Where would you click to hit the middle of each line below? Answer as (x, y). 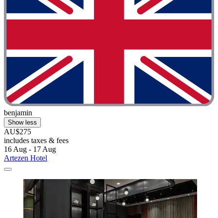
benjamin (18, 113)
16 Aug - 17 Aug (30, 149)
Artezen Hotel (26, 158)
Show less (22, 123)
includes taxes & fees (36, 141)
